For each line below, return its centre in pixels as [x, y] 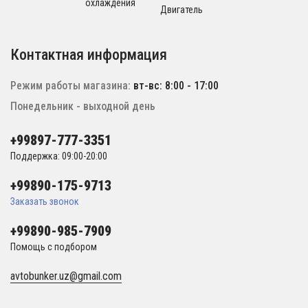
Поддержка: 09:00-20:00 [59, 156]
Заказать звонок [45, 202]
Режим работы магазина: [72, 86]
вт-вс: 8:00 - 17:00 [176, 86]
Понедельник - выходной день [83, 107]
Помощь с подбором [54, 247]
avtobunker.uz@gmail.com [66, 276]
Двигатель [181, 10]
